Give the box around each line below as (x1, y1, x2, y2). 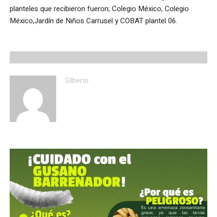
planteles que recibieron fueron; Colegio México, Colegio (10, 3, 189, 14)
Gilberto (65, 75, 89, 86)
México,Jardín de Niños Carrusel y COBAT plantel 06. (10, 15, 177, 26)
